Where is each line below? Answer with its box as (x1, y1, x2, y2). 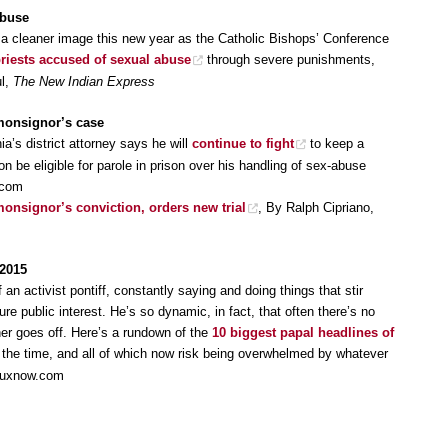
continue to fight (192, 135, 294, 151)
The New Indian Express (13, 74, 155, 90)
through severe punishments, (203, 52, 375, 68)
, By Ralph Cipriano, (258, 199, 374, 215)
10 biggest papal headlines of (212, 325, 394, 341)
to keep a (306, 135, 364, 151)
